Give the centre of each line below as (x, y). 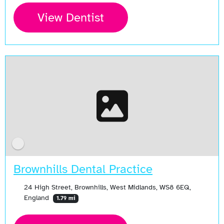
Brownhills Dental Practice (83, 169)
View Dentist (71, 18)
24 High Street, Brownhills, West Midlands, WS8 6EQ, (107, 187)
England (37, 197)
